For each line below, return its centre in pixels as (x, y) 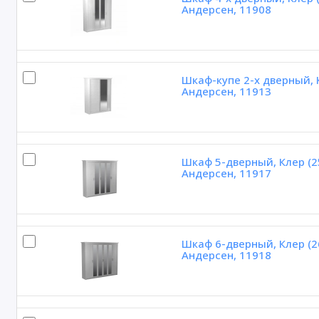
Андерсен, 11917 (226, 173)
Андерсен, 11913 (226, 91)
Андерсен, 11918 (226, 255)
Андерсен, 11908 (226, 10)
